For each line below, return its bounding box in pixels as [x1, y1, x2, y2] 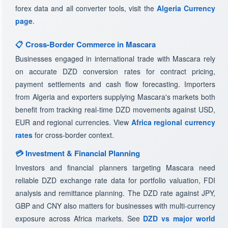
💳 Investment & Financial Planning [15, 148, 140, 159]
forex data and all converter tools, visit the [15, 3, 157, 13]
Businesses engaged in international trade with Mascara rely [15, 53, 215, 64]
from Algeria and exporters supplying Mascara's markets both [15, 92, 215, 102]
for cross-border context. [33, 130, 114, 140]
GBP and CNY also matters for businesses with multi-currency [15, 201, 215, 211]
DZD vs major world [143, 213, 215, 223]
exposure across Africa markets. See [15, 213, 144, 223]
